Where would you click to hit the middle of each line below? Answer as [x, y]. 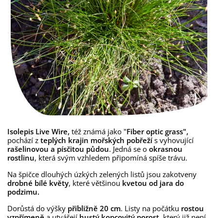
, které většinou [95, 183]
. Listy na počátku [150, 208]
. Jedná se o [129, 149]
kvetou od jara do [153, 183]
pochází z [24, 140]
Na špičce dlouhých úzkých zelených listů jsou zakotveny [102, 174]
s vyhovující [173, 140]
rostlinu [21, 158]
